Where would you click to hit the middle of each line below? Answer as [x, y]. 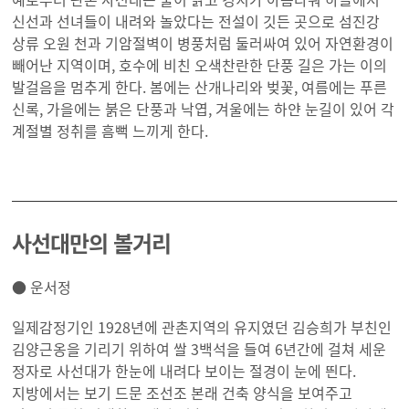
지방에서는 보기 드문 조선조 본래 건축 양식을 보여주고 [183, 393]
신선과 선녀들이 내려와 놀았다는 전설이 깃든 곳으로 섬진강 [196, 21]
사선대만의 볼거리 [92, 243]
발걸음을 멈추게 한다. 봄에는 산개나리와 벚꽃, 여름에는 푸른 [200, 87]
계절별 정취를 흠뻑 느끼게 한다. [110, 131]
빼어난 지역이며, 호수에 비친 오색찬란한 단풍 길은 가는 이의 [200, 65]
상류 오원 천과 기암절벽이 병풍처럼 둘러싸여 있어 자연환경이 [203, 43]
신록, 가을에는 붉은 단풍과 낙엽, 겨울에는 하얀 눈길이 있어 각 [204, 109]
